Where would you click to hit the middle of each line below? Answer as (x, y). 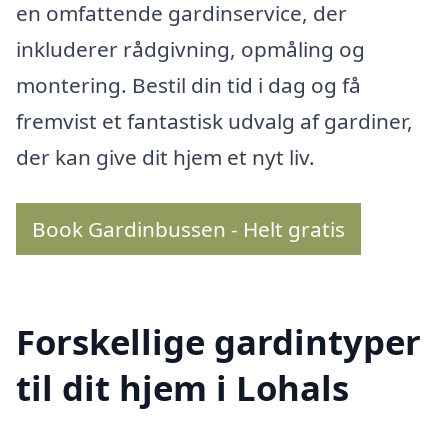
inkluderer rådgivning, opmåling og (190, 48)
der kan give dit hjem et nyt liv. (165, 156)
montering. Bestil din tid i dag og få (188, 84)
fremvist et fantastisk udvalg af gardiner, (214, 120)
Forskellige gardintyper (218, 342)
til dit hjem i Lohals (182, 388)
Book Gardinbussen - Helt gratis (188, 228)
